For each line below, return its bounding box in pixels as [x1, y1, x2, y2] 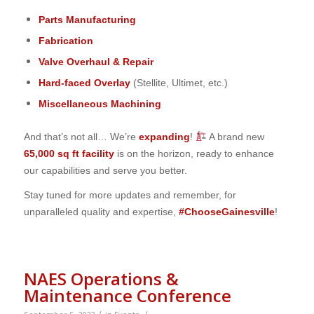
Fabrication [38, 34, 93, 46]
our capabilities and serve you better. [23, 164, 187, 176]
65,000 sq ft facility [23, 147, 114, 159]
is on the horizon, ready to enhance [114, 147, 274, 159]
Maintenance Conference [23, 284, 231, 308]
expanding [138, 130, 190, 142]
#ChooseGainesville [178, 206, 275, 218]
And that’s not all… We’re [23, 130, 139, 142]
